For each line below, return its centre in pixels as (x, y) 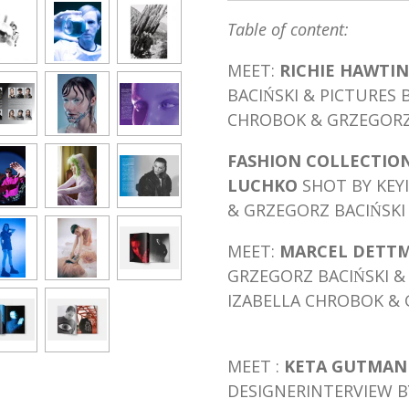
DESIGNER (267, 390)
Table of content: (288, 29)
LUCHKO (265, 185)
